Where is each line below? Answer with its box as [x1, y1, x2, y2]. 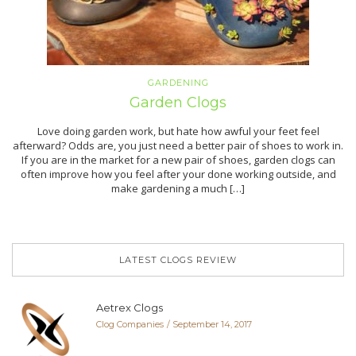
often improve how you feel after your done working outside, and [20, 167, 336, 182]
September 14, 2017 [172, 319, 252, 331]
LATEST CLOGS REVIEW [119, 254, 237, 266]
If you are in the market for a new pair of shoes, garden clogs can [21, 153, 335, 168]
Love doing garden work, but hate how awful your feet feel [37, 124, 319, 139]
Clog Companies [96, 319, 164, 331]
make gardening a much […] [111, 181, 245, 196]
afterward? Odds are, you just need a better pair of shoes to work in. [13, 138, 343, 153]
